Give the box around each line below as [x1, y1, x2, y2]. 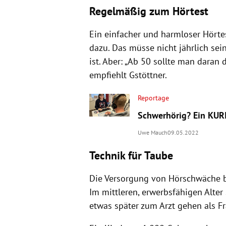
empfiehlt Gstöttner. [89, 69, 167, 81]
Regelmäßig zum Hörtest [89, 4, 208, 18]
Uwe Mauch [137, 128, 167, 136]
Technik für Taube [89, 148, 173, 162]
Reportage [137, 93, 169, 102]
